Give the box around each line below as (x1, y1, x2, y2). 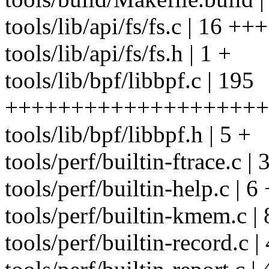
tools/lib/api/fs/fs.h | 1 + (5, 40, 231, 67)
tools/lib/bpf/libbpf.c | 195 (5, 67, 254, 94)
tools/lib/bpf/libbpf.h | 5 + (5, 121, 251, 148)
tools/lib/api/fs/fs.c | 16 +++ (5, 13, 268, 40)
